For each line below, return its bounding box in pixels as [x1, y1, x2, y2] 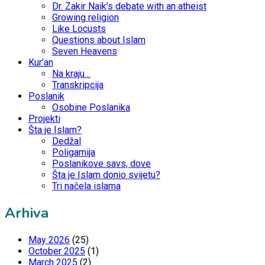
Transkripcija [52, 79, 104, 91]
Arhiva [5, 203, 49, 222]
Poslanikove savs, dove [52, 157, 151, 169]
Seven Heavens [52, 45, 117, 57]
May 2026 [28, 234, 70, 245]
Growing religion [52, 11, 119, 23]
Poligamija [52, 146, 95, 158]
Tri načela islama [52, 180, 121, 192]
